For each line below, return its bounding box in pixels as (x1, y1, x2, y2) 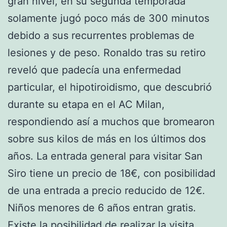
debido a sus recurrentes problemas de (8, 29, 195, 42)
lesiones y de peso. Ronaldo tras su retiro (8, 46, 206, 59)
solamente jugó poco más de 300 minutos (8, 12, 209, 24)
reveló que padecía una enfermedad (8, 63, 181, 76)
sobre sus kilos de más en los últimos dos (8, 132, 206, 145)
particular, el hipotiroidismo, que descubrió (8, 81, 212, 93)
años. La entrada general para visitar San (8, 149, 203, 162)
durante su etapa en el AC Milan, (8, 98, 165, 110)
